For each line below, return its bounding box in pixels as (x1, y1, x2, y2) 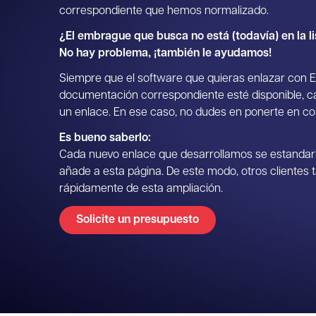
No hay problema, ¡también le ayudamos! (59, 48, 272, 59)
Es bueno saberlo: (59, 133, 151, 144)
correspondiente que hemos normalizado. (59, 6, 269, 17)
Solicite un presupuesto (76, 214, 199, 226)
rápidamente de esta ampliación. (59, 183, 223, 195)
